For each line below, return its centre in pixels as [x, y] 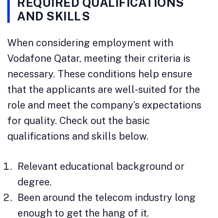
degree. [35, 182]
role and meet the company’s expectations [104, 105]
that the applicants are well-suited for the [104, 90]
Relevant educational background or [101, 167]
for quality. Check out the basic [79, 121]
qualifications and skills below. [78, 136]
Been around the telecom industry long [107, 198]
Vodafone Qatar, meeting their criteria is [99, 59]
